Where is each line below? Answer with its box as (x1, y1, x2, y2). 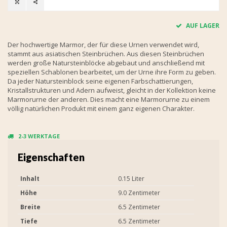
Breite (20, 202, 41, 211)
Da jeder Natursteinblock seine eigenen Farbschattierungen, (8, 76, 193, 86)
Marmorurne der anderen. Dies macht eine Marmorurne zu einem (8, 94, 210, 104)
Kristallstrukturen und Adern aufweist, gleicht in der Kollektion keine (8, 85, 216, 95)
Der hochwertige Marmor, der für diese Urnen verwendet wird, (8, 40, 199, 49)
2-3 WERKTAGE (18, 132, 60, 140)
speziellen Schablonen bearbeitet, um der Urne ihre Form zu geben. (8, 67, 216, 77)
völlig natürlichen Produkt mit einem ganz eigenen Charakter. (8, 103, 195, 113)
